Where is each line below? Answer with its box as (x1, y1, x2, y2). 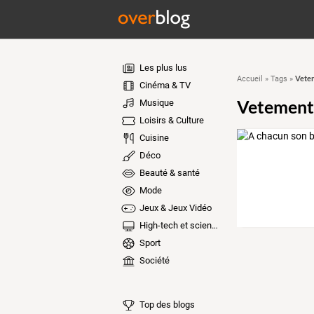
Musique (137, 97, 174, 108)
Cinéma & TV (137, 80, 191, 90)
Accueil (236, 74, 263, 83)
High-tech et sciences (137, 220, 212, 231)
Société (137, 255, 170, 266)
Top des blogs (137, 299, 195, 310)
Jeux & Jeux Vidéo (137, 203, 212, 213)
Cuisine (137, 132, 169, 143)
